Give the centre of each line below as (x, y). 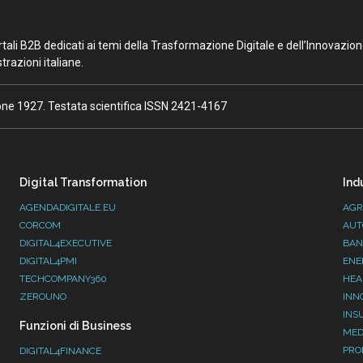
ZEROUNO (43, 297)
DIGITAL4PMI (49, 261)
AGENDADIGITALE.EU (68, 208)
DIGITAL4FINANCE (61, 351)
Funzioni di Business (76, 326)
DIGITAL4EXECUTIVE (66, 243)
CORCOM (41, 226)
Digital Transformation (83, 183)
